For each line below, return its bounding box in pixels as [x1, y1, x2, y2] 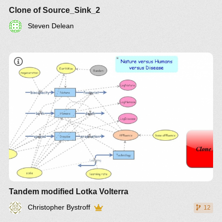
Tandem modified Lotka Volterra [9, 187, 128, 196]
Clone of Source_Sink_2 [9, 6, 100, 14]
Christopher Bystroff [28, 203, 90, 211]
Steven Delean [28, 21, 74, 30]
